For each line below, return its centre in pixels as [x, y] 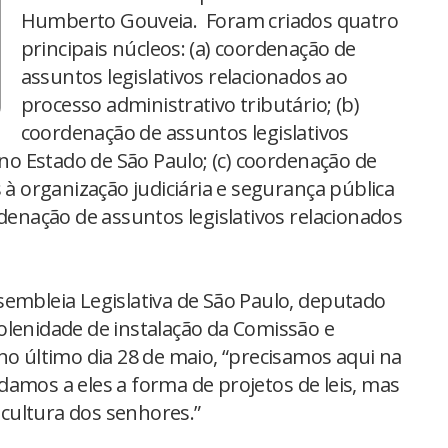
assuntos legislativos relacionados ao [184, 76]
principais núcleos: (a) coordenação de [188, 48]
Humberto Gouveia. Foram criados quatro [209, 20]
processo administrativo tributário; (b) [190, 104]
